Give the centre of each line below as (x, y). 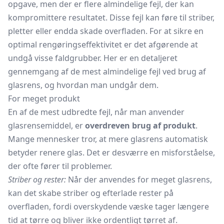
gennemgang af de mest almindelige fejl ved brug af (107, 71)
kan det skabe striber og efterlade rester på (91, 193)
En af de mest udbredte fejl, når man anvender (96, 112)
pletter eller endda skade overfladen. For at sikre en (106, 31)
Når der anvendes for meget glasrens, (139, 179)
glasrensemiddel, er (46, 125)
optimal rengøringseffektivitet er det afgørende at (103, 44)
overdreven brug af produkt (140, 125)
